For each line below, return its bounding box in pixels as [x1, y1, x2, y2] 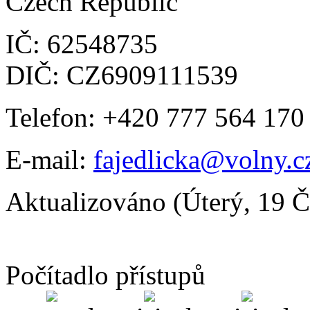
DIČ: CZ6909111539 [6, 60, 238, 90]
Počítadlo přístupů [6, 259, 206, 290]
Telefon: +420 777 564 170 [6, 102, 304, 132]
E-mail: [6, 144, 93, 174]
